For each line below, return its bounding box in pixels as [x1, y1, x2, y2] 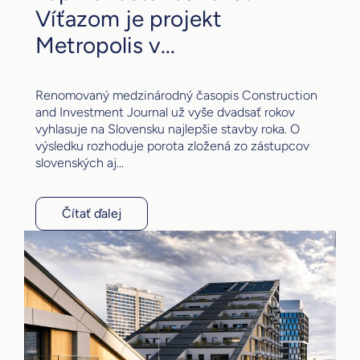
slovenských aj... [35, 154, 124, 170]
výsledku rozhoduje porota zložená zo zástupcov [35, 137, 309, 153]
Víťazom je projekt [35, 4, 222, 32]
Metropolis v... [35, 31, 175, 59]
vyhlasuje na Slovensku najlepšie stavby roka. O [35, 121, 300, 137]
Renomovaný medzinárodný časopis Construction [35, 87, 317, 103]
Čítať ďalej [62, 205, 121, 221]
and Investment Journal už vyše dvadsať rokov [35, 104, 295, 120]
